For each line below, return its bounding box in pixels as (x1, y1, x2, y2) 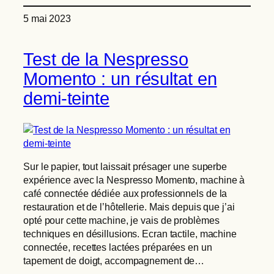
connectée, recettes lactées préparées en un (23, 241, 212, 253)
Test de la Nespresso (23, 50, 188, 70)
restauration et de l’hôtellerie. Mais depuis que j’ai (23, 201, 235, 212)
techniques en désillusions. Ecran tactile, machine (23, 228, 237, 239)
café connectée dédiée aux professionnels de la (23, 187, 228, 199)
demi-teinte (23, 89, 109, 109)
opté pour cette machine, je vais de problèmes (23, 214, 220, 226)
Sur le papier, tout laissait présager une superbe (23, 160, 228, 172)
